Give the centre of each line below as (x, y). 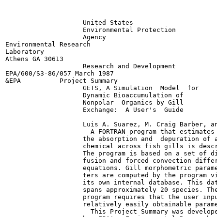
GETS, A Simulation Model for (102, 88)
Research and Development (91, 66)
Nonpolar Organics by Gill (94, 102)
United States (69, 23)
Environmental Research (48, 44)
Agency (56, 37)
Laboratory (25, 52)
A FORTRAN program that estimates (110, 132)
